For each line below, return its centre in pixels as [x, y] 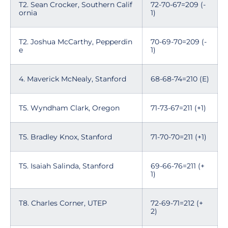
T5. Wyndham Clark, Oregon [69, 108]
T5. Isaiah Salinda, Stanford [66, 166]
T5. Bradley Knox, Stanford [65, 137]
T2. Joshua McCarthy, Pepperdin [76, 42]
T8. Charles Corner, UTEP [63, 203]
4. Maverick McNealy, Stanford [73, 79]
